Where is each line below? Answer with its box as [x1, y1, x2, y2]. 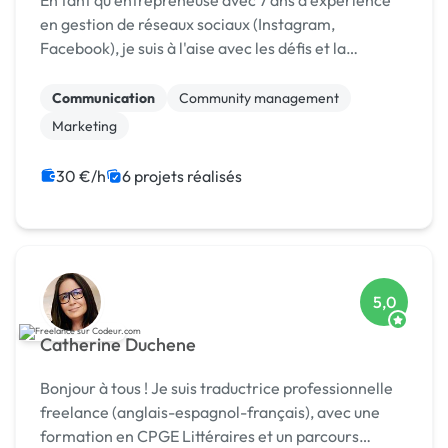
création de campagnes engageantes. [40, 62, 309, 83]
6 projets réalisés [122, 166, 242, 187]
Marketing [52, 117, 117, 136]
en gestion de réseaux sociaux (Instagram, [40, 14, 335, 35]
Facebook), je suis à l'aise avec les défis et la [40, 38, 346, 59]
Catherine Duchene [40, 333, 196, 357]
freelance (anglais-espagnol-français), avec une [40, 402, 380, 423]
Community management [179, 89, 339, 108]
